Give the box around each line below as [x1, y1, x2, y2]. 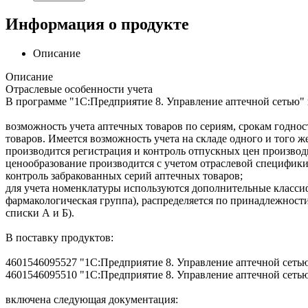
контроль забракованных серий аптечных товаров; [5, 169, 243, 181]
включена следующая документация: [5, 293, 178, 305]
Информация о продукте [5, 14, 189, 33]
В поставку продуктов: [5, 231, 113, 243]
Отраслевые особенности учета [5, 82, 153, 95]
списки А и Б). [5, 206, 74, 219]
